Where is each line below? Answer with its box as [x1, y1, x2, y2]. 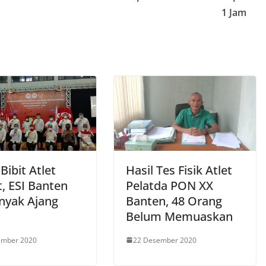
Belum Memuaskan [126, 208, 233, 224]
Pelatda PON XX [126, 177, 213, 194]
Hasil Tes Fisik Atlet [126, 161, 232, 178]
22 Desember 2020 [133, 235, 197, 245]
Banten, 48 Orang [126, 192, 222, 209]
